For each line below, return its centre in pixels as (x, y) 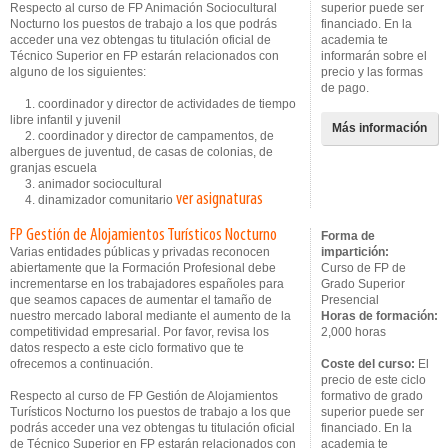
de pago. (345, 88)
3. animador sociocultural (86, 184)
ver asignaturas (219, 199)
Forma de (348, 236)
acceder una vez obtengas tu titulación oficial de (140, 40)
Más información (379, 128)
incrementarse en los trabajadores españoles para (147, 284)
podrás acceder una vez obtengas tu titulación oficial (152, 428)
